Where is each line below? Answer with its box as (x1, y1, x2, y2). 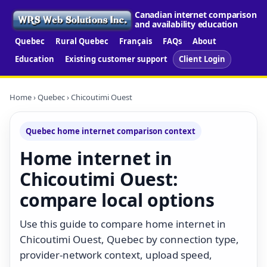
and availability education (135, 18, 238, 30)
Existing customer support (65, 53, 167, 64)
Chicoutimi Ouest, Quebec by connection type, (20, 232, 239, 246)
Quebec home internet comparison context (26, 125, 195, 136)
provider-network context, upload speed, (20, 247, 212, 262)
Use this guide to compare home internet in (20, 216, 226, 231)
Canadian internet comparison (135, 9, 257, 21)
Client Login (179, 53, 225, 64)
